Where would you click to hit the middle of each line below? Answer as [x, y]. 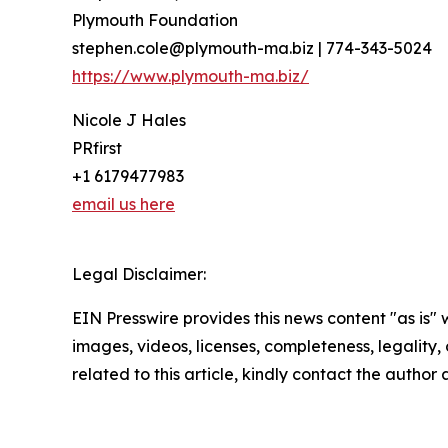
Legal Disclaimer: [139, 273]
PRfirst [97, 147]
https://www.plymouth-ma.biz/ [190, 75]
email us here [123, 203]
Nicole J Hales [129, 119]
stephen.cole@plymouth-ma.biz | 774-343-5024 [252, 47]
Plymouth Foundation [155, 19]
